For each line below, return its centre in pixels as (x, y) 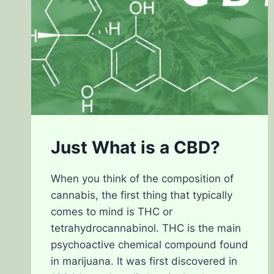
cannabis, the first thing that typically (142, 195)
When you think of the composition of (142, 179)
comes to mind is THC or (112, 212)
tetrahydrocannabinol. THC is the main (146, 228)
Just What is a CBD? (135, 148)
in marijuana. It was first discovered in (144, 261)
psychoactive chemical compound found (150, 245)
